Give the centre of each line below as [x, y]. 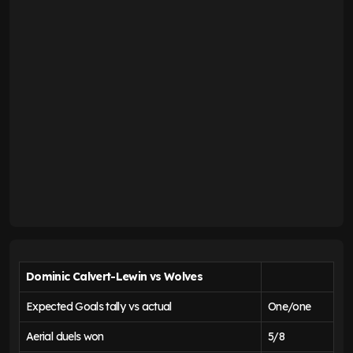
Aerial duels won [65, 337]
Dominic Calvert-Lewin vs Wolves [115, 277]
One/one [290, 307]
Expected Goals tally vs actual [99, 307]
